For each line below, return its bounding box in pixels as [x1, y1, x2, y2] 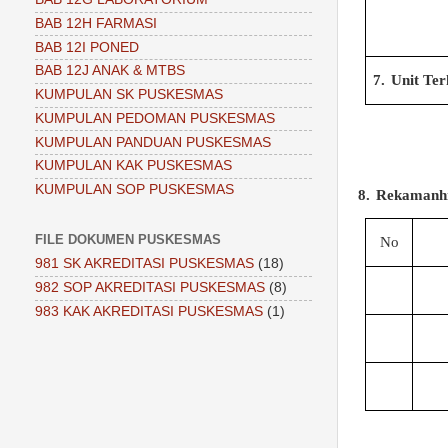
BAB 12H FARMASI [35, 15, 157, 31]
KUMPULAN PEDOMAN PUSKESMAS [35, 110, 275, 126]
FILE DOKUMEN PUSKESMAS [35, 231, 221, 247]
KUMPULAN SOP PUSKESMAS [35, 182, 234, 198]
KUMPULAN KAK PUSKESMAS [35, 158, 232, 174]
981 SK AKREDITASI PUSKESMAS [35, 256, 254, 272]
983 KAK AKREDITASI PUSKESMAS [35, 303, 263, 319]
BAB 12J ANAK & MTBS [35, 63, 185, 79]
